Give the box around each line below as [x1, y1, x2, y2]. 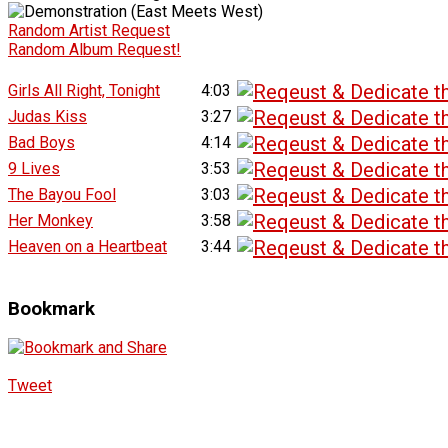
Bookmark [8, 297, 95, 320]
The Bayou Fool [8, 184, 116, 204]
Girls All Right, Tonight [8, 80, 160, 100]
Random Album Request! [8, 39, 181, 59]
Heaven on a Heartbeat [8, 236, 167, 256]
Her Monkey [8, 210, 93, 230]
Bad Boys [8, 132, 75, 152]
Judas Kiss [8, 106, 87, 126]
